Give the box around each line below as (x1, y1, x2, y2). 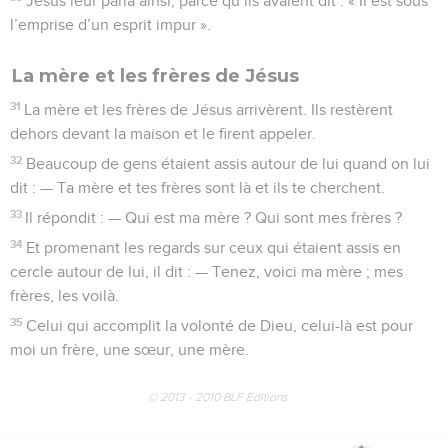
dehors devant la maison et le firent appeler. (10, 125, 316, 142)
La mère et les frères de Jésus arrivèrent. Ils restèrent (24, 101, 394, 118)
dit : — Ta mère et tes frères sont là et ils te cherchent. (10, 179, 385, 196)
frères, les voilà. (10, 287, 119, 304)
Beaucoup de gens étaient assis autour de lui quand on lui (26, 155, 431, 172)
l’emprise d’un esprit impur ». (10, 16, 211, 33)
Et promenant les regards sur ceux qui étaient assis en (26, 239, 402, 256)
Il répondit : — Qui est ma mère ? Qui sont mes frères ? (25, 209, 403, 226)
